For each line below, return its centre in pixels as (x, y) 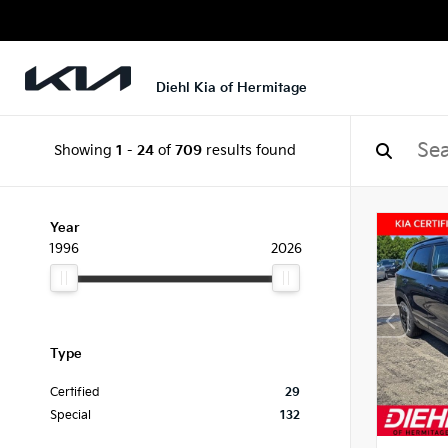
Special (70, 415)
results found (249, 150)
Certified (75, 392)
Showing (85, 150)
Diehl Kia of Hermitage (231, 88)
